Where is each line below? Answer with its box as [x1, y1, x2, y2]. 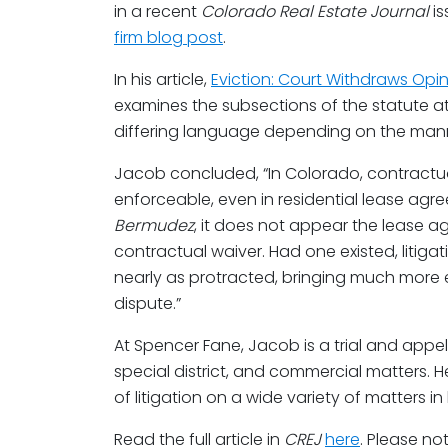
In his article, [114, 68, 211, 91]
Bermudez [114, 214, 194, 237]
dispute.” [114, 292, 181, 315]
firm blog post [114, 26, 223, 49]
